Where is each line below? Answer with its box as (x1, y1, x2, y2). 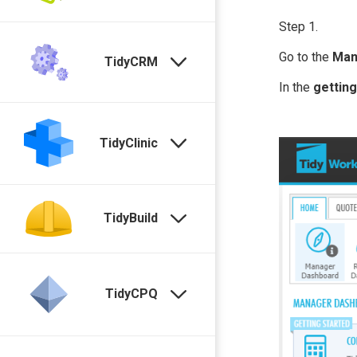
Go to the (279, 49, 332, 65)
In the (279, 80, 313, 95)
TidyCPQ (105, 286, 159, 302)
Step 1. (279, 19, 318, 34)
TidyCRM (104, 54, 159, 70)
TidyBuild (104, 210, 159, 226)
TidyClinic (100, 135, 159, 151)
